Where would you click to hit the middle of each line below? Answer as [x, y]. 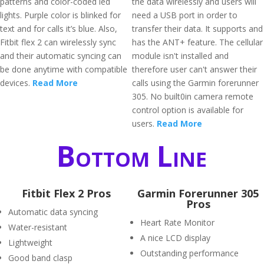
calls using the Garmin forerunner [195, 83]
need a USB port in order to [185, 15]
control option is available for [188, 110]
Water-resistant [38, 227]
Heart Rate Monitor [177, 222]
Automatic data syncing [53, 212]
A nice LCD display [175, 238]
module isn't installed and [180, 56]
